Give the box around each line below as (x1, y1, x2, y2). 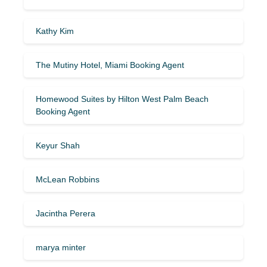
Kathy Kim (36, 26, 74, 36)
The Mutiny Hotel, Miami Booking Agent (36, 60, 184, 70)
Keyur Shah (36, 140, 80, 150)
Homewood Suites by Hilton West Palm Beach (36, 94, 209, 104)
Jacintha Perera (36, 208, 95, 218)
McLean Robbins (36, 174, 100, 184)
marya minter (36, 242, 86, 252)
